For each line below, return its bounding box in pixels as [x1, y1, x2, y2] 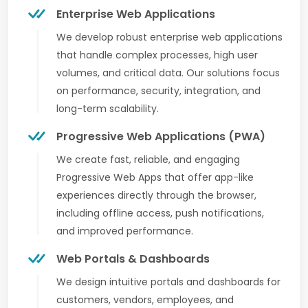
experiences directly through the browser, [56, 188, 256, 202]
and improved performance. [56, 223, 193, 238]
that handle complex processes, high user [56, 47, 258, 62]
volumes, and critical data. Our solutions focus [56, 65, 280, 80]
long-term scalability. [56, 101, 159, 115]
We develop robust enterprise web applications [56, 30, 283, 44]
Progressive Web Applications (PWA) [56, 128, 265, 144]
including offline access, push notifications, [56, 206, 264, 220]
